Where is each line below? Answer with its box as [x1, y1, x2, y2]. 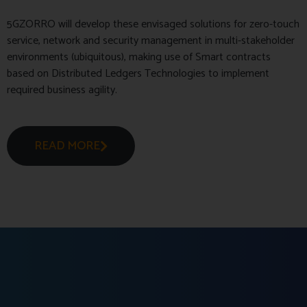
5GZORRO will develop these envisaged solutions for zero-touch [7, 14, 299, 34]
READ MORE [34, 135, 100, 156]
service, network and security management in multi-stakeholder [7, 31, 295, 50]
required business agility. [7, 80, 117, 99]
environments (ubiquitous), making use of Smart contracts [7, 47, 271, 66]
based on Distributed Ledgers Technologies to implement [7, 64, 269, 83]
